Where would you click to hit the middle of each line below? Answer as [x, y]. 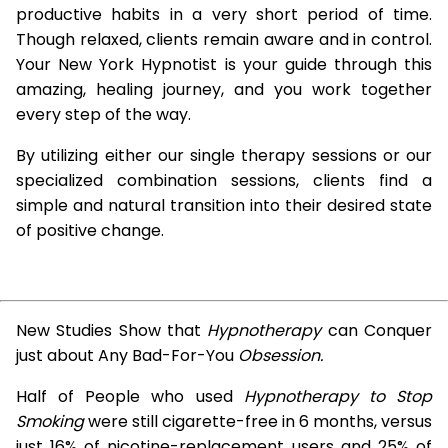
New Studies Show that [112, 330]
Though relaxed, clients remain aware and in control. [224, 39]
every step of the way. [103, 114]
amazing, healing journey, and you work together [224, 89]
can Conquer [377, 330]
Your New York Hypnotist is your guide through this [224, 64]
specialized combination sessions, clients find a [224, 180]
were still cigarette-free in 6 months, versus [258, 421]
